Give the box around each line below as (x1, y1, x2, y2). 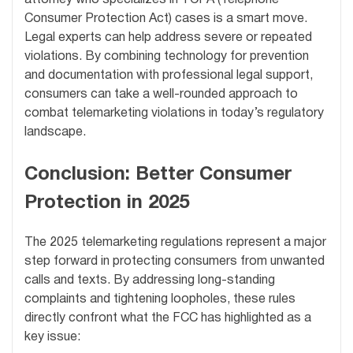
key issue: (24, 331, 80, 343)
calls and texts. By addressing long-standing (24, 274, 275, 286)
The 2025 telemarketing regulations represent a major (24, 236, 326, 248)
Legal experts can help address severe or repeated (24, 32, 312, 44)
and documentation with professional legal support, (24, 70, 313, 82)
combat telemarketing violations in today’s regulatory (24, 108, 324, 120)
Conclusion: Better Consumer (24, 166, 292, 184)
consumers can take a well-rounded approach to (24, 89, 298, 101)
